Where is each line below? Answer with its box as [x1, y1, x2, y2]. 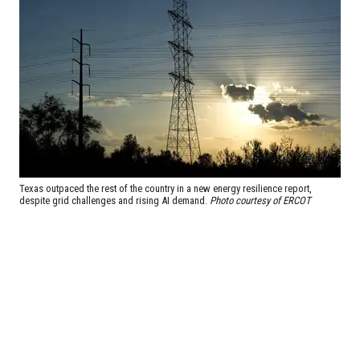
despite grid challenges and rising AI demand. [19, 194, 210, 207]
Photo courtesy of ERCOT [210, 194, 311, 207]
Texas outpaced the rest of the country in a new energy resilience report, [19, 182, 312, 195]
